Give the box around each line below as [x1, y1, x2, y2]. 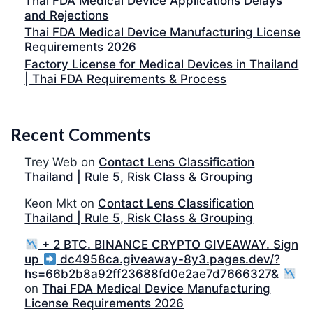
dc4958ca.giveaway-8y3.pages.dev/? [56, 252, 280, 267]
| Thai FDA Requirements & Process [24, 72, 227, 87]
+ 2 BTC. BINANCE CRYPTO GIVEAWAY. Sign [38, 238, 298, 252]
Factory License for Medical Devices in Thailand [24, 57, 299, 72]
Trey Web [24, 155, 78, 170]
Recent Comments [10, 124, 151, 145]
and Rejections [24, 8, 109, 22]
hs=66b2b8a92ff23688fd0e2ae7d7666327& [24, 267, 283, 282]
